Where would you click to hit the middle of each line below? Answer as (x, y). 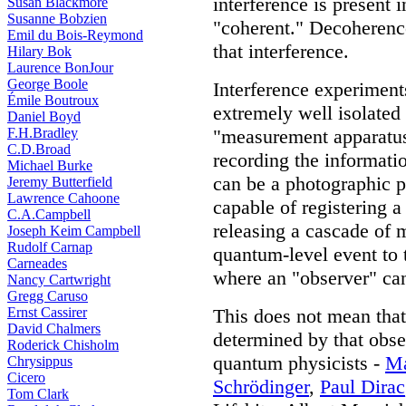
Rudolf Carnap (50, 247)
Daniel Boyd (44, 116)
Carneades (37, 263)
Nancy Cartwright (59, 280)
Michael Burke (50, 165)
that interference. (281, 51)
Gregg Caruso (48, 296)
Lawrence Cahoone (63, 198)
